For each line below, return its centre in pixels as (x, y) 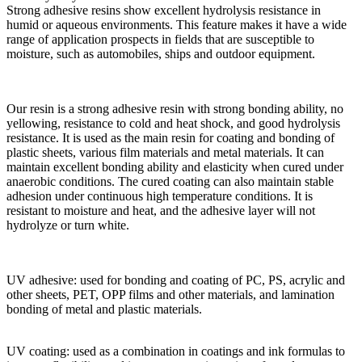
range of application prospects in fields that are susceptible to (160, 39)
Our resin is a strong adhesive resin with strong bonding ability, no (175, 108)
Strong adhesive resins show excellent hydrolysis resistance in (164, 10)
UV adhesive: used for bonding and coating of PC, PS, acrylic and (176, 280)
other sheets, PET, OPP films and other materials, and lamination (170, 294)
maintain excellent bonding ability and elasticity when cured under (175, 166)
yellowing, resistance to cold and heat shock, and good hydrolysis (173, 123)
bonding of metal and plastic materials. (104, 309)
